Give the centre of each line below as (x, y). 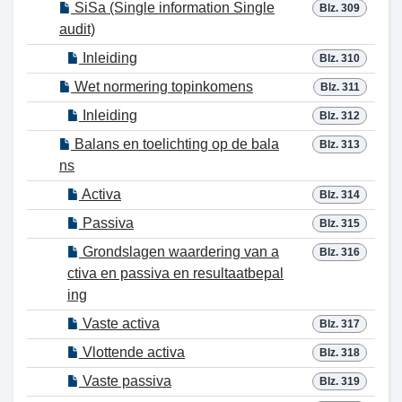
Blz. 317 (340, 324)
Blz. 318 (340, 353)
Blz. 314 (340, 195)
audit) (77, 29)
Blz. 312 (340, 116)
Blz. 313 (340, 144)
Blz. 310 (340, 58)
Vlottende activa (132, 352)
